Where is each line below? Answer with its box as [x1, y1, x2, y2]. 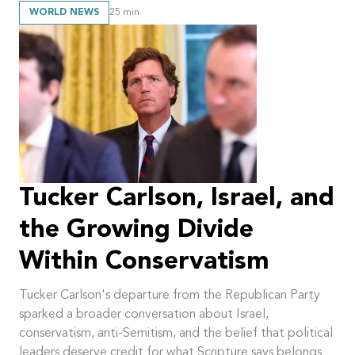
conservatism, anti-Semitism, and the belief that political [19, 326, 333, 340]
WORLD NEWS [29, 8, 99, 18]
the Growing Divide [19, 217, 254, 243]
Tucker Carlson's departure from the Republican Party [19, 288, 320, 302]
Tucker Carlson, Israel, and [19, 185, 334, 212]
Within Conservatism [19, 249, 269, 275]
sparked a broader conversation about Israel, [19, 307, 269, 321]
